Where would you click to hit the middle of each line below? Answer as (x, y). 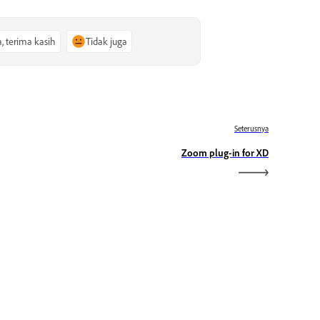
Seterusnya (251, 129)
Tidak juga (107, 41)
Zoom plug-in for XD (225, 152)
